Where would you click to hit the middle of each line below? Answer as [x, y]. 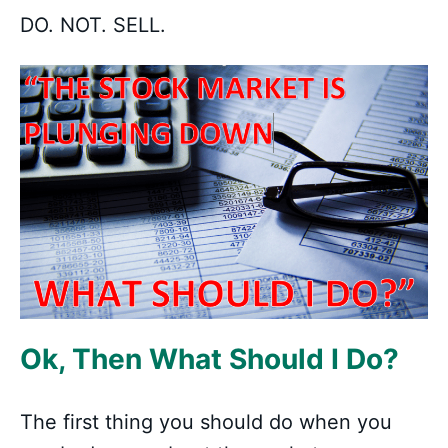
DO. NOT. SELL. [93, 25]
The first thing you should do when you [206, 422]
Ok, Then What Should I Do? [209, 359]
